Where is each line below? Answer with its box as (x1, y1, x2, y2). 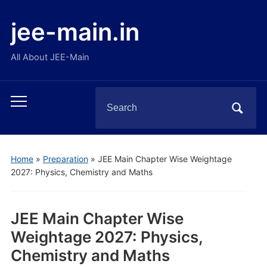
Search (95, 91, 126, 103)
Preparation (42, 154, 88, 164)
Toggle (10, 98, 41, 110)
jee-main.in (10, 17, 139, 46)
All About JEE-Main (10, 52, 89, 63)
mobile (10, 114, 41, 126)
